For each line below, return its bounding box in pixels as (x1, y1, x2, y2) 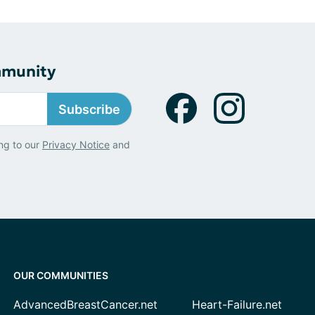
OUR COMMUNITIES (13, 269, 108, 281)
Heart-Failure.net (192, 297, 283, 311)
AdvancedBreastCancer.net (13, 297, 157, 311)
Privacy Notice (42, 139, 110, 150)
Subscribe (58, 101, 120, 117)
